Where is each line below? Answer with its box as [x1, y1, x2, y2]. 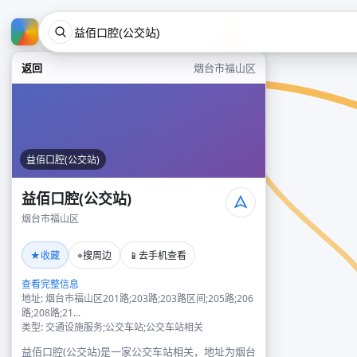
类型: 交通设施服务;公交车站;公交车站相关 [22, 320, 203, 334]
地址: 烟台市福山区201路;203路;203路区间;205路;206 [22, 292, 253, 305]
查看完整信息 [22, 277, 79, 291]
